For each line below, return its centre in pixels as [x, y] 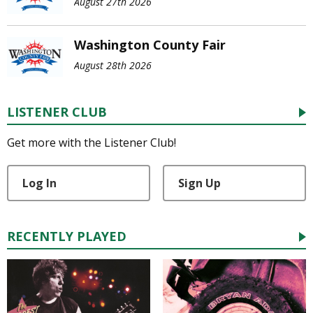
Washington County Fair [150, 44]
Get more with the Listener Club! [92, 143]
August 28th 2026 [113, 65]
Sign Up [199, 183]
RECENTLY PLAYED [67, 236]
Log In [39, 183]
